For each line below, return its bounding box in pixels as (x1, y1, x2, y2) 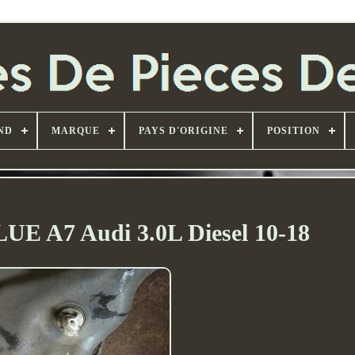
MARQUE (51, 125, 100, 137)
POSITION (266, 125, 320, 137)
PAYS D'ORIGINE (138, 125, 228, 137)
